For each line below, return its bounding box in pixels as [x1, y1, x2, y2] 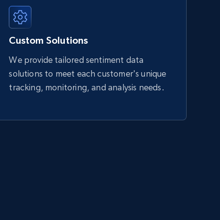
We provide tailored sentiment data [9, 55, 144, 65]
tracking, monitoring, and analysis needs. [9, 82, 165, 93]
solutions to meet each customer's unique [9, 68, 166, 79]
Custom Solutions [9, 35, 88, 46]
